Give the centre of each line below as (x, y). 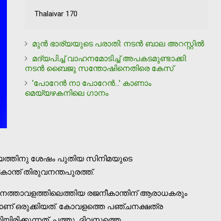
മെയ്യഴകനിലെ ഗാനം (67, 93)
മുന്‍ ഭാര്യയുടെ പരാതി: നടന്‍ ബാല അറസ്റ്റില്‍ (118, 44)
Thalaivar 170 (56, 14)
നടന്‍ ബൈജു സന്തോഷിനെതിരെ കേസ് (99, 69)
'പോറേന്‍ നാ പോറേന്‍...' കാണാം (92, 83)
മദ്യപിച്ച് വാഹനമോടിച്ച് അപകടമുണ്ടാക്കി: (110, 59)
